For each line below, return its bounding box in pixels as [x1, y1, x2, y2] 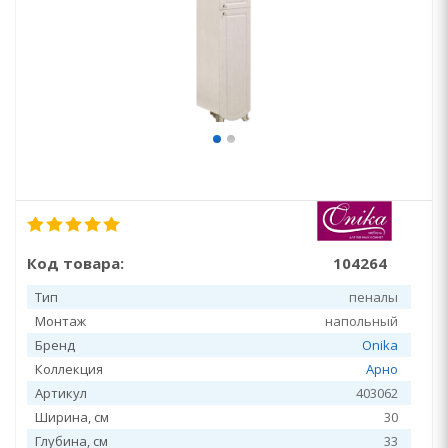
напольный [325, 312, 398, 330]
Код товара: [27, 253, 124, 273]
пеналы [349, 288, 398, 306]
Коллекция [35, 360, 103, 378]
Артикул [35, 384, 87, 402]
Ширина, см [35, 408, 109, 426]
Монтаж [35, 312, 86, 330]
